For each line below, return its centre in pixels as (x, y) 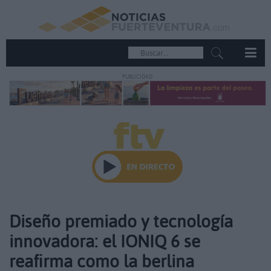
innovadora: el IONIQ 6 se (105, 241)
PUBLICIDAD (137, 77)
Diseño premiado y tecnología (121, 221)
